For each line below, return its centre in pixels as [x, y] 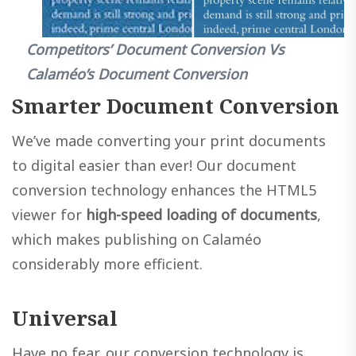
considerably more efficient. [107, 263]
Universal [65, 317]
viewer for [49, 214]
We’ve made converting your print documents [169, 140]
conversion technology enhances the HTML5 [164, 190]
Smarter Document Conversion [176, 105]
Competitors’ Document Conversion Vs [155, 49]
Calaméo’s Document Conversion [137, 74]
